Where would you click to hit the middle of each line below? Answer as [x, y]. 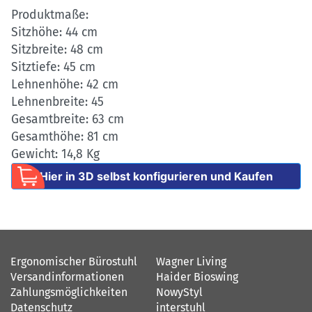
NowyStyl [179, 292]
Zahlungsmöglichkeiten [69, 292]
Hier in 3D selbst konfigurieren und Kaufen [156, 176]
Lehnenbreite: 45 [57, 102]
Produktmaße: [50, 15]
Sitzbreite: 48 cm [57, 49]
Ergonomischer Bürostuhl [74, 261]
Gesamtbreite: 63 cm [68, 119]
